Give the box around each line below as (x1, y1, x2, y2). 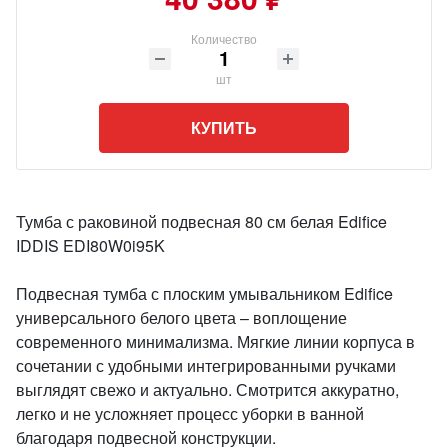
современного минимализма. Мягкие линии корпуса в (16, 330, 415, 353)
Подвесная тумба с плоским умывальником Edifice (16, 282, 393, 305)
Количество (191, 30, 257, 47)
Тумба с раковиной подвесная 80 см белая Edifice (16, 210, 387, 233)
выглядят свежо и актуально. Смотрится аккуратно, (16, 378, 399, 401)
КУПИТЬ (191, 116, 257, 139)
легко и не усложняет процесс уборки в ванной (16, 402, 364, 425)
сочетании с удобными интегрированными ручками (16, 354, 396, 377)
